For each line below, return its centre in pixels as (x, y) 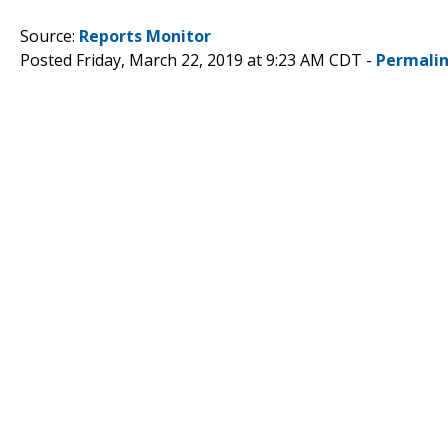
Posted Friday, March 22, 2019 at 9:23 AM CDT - (198, 59)
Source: (49, 35)
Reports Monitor (145, 35)
